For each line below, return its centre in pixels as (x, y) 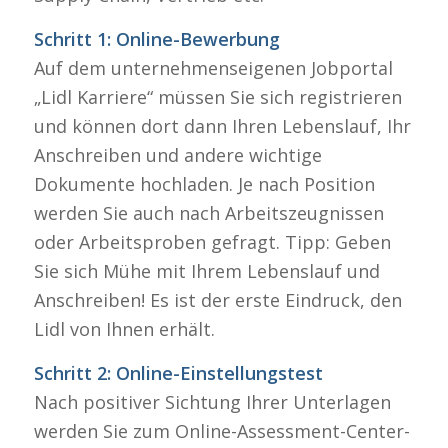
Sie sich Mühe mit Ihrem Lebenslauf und (206, 271)
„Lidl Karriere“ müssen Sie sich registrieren (217, 97)
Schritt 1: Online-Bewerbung (156, 39)
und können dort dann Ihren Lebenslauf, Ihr (222, 126)
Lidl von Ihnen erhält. (124, 329)
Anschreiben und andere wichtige (177, 155)
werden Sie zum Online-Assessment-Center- (221, 431)
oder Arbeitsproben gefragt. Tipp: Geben (212, 242)
